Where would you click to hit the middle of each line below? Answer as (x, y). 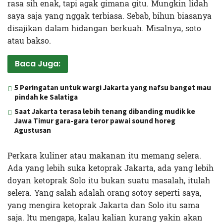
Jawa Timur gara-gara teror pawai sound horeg (95, 120)
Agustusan (33, 130)
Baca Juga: (38, 63)
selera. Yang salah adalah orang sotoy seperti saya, (104, 193)
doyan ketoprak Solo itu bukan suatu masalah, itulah (109, 180)
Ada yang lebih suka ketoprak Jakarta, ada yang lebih (111, 168)
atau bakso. (29, 41)
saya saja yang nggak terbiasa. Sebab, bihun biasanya (110, 16)
